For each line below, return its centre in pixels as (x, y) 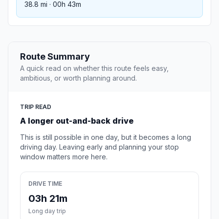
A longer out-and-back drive (77, 121)
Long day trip (47, 211)
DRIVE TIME (45, 184)
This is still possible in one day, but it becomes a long (106, 137)
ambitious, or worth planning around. (78, 78)
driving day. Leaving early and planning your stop (99, 147)
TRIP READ (36, 107)
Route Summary (55, 57)
